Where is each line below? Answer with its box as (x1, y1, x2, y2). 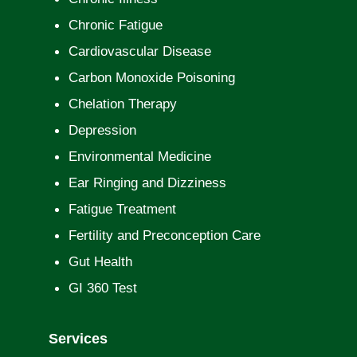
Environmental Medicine (68, 148, 211, 164)
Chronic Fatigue (68, 17, 163, 33)
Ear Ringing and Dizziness (68, 175, 226, 190)
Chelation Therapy (68, 96, 177, 112)
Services (48, 330, 108, 347)
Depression (68, 122, 136, 138)
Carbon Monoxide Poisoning (68, 69, 235, 85)
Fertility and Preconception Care (68, 227, 261, 243)
